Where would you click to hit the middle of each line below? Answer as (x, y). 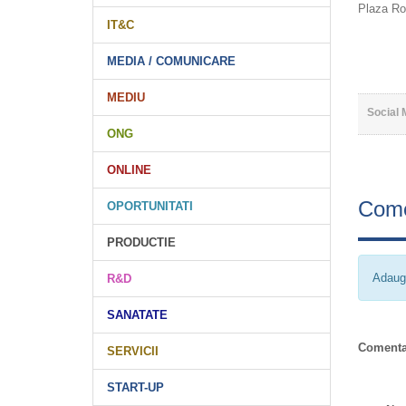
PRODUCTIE (141, 242)
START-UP (135, 387)
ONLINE (129, 170)
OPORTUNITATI (150, 206)
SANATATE (137, 315)
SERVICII (133, 351)
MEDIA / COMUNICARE (171, 61)
